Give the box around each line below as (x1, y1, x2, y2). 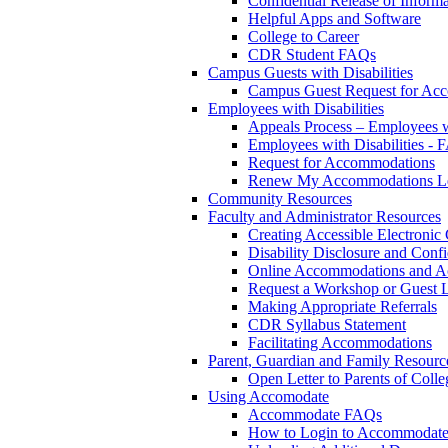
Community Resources (208, 190, 352, 207)
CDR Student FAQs (248, 46, 376, 63)
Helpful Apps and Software (248, 10, 421, 27)
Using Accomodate (208, 388, 329, 405)
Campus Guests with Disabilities (208, 64, 413, 81)
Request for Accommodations (248, 154, 435, 171)
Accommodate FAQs (248, 406, 382, 423)
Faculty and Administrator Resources (208, 208, 441, 225)
